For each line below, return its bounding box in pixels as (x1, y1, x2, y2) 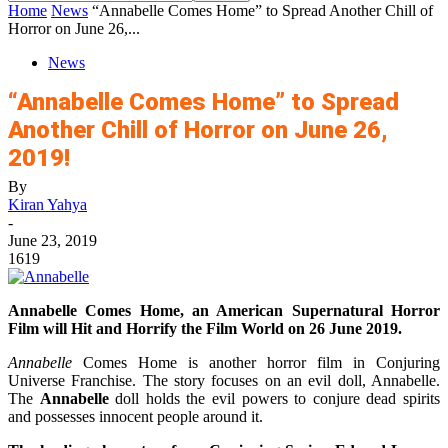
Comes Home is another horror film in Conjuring (72, 354, 440, 371)
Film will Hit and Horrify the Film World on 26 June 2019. (8, 320, 402, 337)
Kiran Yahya (8, 196, 87, 213)
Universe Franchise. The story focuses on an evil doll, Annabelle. (8, 372, 440, 389)
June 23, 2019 (8, 232, 97, 249)
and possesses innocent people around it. (8, 408, 263, 425)
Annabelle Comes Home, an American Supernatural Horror (8, 302, 440, 319)
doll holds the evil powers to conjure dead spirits (108, 390, 441, 407)
